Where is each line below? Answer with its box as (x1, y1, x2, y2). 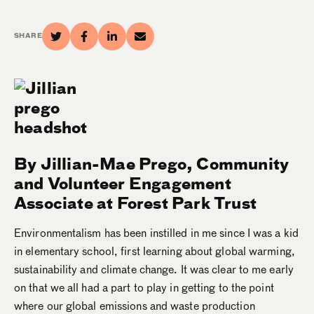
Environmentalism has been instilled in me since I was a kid (14, 225, 299, 241)
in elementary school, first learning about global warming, (14, 243, 295, 259)
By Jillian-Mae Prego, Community (14, 153, 289, 175)
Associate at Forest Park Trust (14, 192, 257, 214)
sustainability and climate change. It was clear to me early (14, 261, 294, 278)
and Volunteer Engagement (14, 172, 231, 195)
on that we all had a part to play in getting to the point (14, 280, 274, 296)
